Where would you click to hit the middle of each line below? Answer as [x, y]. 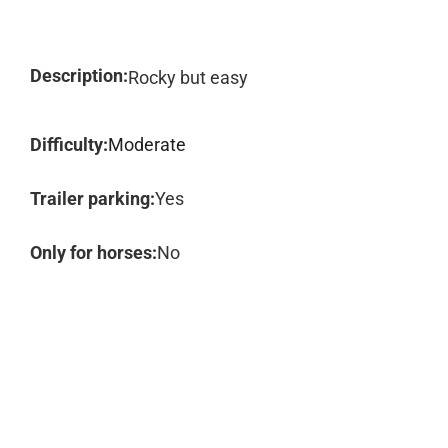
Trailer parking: [92, 198]
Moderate [147, 144]
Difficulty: [69, 144]
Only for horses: [93, 252]
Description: [79, 75]
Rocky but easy [188, 77]
